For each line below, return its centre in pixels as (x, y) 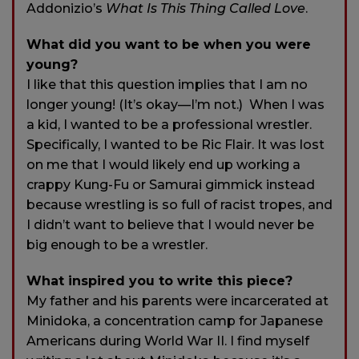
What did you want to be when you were (169, 45)
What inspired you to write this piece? (159, 281)
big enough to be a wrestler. (117, 245)
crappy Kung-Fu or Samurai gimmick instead (171, 185)
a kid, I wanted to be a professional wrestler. (169, 125)
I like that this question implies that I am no (167, 85)
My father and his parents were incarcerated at (177, 301)
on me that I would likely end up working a (163, 165)
